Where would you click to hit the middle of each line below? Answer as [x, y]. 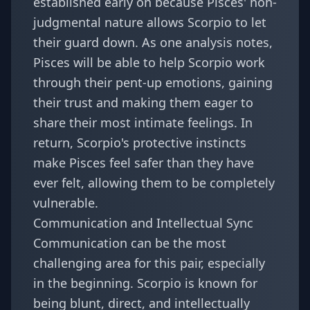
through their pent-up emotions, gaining [153, 82]
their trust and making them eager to [143, 102]
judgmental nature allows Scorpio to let [150, 22]
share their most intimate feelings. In [143, 122]
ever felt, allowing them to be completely [154, 183]
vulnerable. [66, 203]
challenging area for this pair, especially [149, 263]
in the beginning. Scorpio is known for [145, 283]
